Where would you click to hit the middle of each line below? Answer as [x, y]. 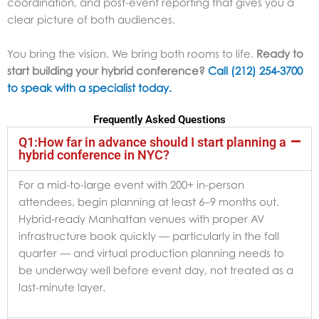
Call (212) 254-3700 [255, 70]
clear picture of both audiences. [91, 19]
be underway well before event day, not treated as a [156, 270]
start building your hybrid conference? [106, 70]
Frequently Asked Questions [159, 119]
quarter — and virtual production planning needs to [151, 252]
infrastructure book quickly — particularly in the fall [149, 235]
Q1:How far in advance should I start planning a [152, 142]
